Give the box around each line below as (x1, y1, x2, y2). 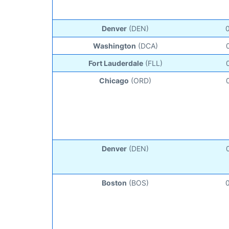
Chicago (99, 76, 129, 85)
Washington (93, 41, 136, 50)
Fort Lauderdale (88, 58, 143, 67)
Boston (102, 178, 127, 187)
